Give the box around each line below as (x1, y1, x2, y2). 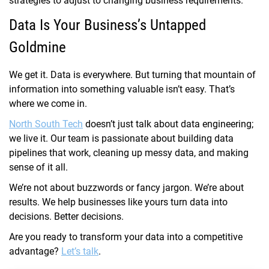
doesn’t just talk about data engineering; (83, 118, 253, 130)
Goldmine (9, 38, 66, 56)
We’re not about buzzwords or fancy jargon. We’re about (9, 182, 244, 194)
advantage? (9, 246, 61, 258)
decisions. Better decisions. (9, 211, 124, 223)
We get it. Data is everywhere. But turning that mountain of (9, 69, 256, 81)
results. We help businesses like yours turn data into (9, 196, 228, 208)
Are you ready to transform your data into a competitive (9, 231, 243, 243)
